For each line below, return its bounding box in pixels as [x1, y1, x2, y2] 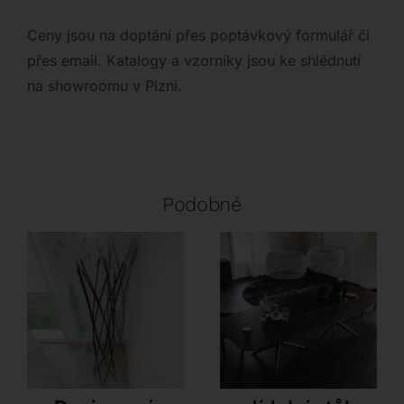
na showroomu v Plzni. [26, 77, 182, 96]
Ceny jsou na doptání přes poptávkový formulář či [26, 26, 370, 45]
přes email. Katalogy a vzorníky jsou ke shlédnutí [26, 51, 361, 70]
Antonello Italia [61, 375, 149, 391]
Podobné [162, 193, 242, 216]
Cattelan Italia [257, 375, 339, 391]
